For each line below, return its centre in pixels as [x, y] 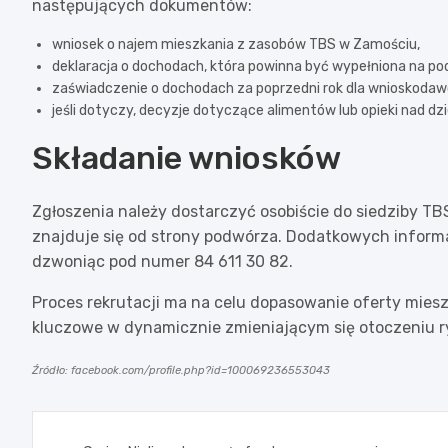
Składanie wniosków [186, 157]
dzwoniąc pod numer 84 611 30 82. [162, 261]
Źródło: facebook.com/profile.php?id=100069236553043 [181, 370]
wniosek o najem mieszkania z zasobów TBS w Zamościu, [236, 44]
